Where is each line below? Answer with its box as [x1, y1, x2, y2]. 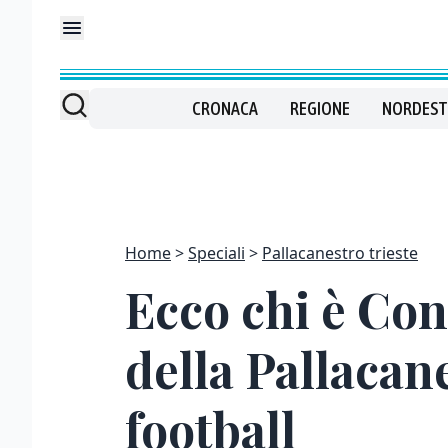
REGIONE [289, 98, 350, 119]
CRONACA [191, 98, 258, 119]
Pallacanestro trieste [262, 242, 418, 264]
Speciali [188, 242, 245, 264]
